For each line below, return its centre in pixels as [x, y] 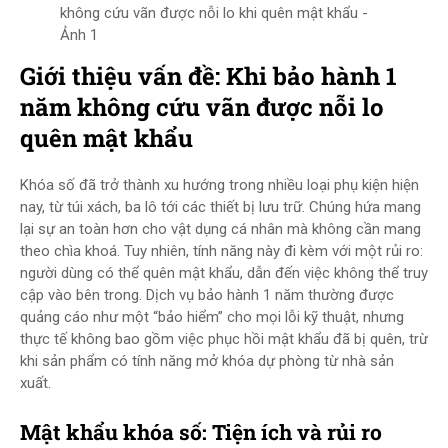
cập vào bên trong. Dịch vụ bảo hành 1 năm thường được [207, 295]
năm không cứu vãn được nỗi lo [202, 107]
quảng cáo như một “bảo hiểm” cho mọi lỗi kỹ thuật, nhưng [212, 317]
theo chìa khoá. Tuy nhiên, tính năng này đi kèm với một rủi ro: [221, 251]
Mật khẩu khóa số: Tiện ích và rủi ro [201, 432]
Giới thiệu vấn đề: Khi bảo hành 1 [208, 76]
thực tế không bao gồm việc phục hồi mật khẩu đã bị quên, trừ [224, 339]
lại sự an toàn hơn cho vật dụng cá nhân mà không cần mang [220, 229]
